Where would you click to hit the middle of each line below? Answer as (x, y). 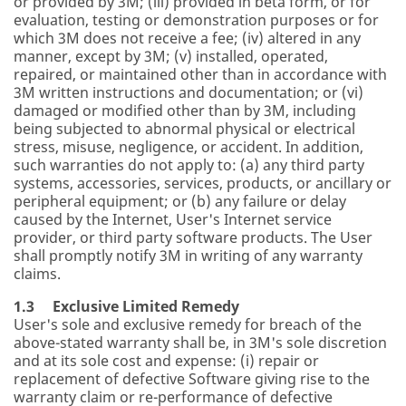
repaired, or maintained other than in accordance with (200, 74)
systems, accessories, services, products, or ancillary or (203, 183)
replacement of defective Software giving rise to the (192, 379)
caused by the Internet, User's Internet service (173, 219)
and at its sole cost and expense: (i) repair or (166, 361)
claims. (37, 274)
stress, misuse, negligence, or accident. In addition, (188, 147)
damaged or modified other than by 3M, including (185, 111)
